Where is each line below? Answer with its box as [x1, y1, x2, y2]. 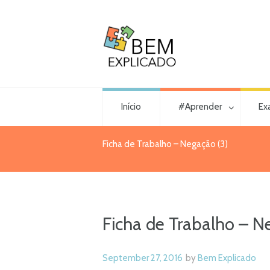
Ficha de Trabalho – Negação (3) [102, 138, 228, 149]
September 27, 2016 [102, 252, 183, 263]
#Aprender [178, 101, 222, 113]
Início [121, 101, 142, 113]
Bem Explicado [197, 252, 256, 263]
